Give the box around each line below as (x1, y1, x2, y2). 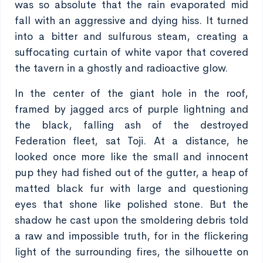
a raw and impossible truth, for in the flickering (15, 230, 248, 242)
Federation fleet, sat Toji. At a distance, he (15, 134, 248, 147)
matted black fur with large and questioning (15, 182, 248, 195)
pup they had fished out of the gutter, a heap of (15, 166, 248, 179)
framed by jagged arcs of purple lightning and (15, 103, 248, 116)
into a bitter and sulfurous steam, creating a (15, 30, 248, 43)
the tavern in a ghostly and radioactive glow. (15, 62, 228, 75)
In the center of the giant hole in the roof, (15, 87, 248, 100)
